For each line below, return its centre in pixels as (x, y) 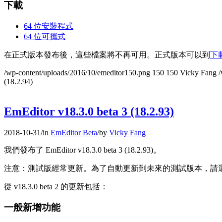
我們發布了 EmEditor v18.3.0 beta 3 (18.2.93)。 (83, 150)
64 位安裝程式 (49, 26)
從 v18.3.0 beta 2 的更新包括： (56, 186)
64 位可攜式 (45, 36)
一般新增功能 (32, 208)
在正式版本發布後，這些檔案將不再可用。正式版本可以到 (107, 55)
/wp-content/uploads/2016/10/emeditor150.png (77, 72)
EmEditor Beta (74, 132)
